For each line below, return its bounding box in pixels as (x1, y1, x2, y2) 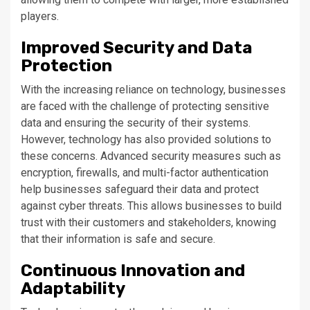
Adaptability (21, 279, 125, 298)
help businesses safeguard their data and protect (21, 183, 259, 196)
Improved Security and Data (21, 38, 253, 57)
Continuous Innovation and (21, 261, 245, 280)
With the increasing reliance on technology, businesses (21, 83, 286, 96)
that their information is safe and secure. (21, 232, 215, 246)
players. (21, 10, 59, 23)
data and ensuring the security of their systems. (21, 116, 250, 129)
